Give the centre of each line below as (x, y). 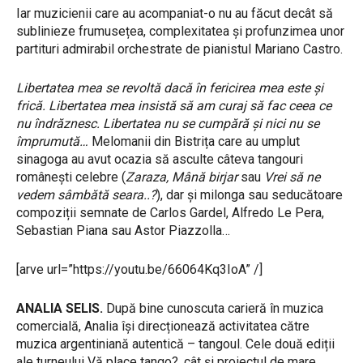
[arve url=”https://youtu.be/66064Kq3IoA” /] (139, 270)
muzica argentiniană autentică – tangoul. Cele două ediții (175, 344)
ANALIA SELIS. (60, 309)
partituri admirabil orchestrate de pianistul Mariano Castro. (179, 49)
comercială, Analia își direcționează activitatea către (163, 327)
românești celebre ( (71, 177)
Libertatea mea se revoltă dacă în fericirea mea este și (170, 88)
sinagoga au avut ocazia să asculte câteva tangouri (160, 160)
